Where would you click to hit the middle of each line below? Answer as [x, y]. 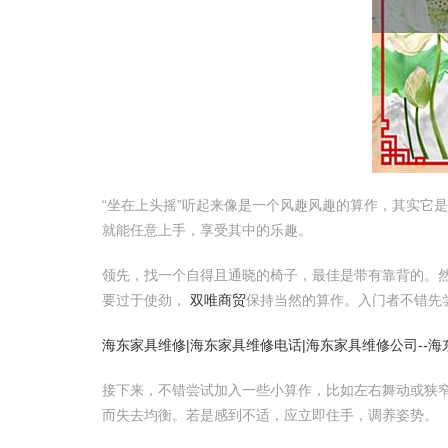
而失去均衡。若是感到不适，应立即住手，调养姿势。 [270, 415]
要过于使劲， [146, 300]
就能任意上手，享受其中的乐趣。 [207, 230]
